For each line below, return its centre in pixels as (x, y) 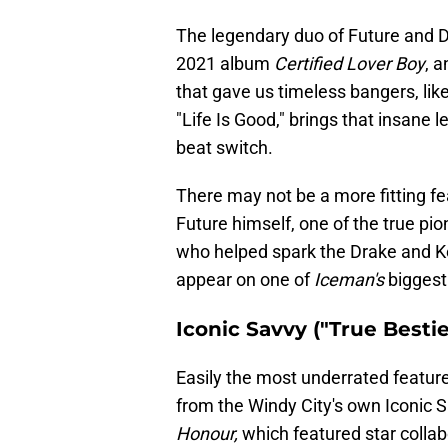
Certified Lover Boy (349, 64)
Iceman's (349, 280)
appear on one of (245, 280)
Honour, (209, 434)
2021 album (225, 64)
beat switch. (224, 148)
